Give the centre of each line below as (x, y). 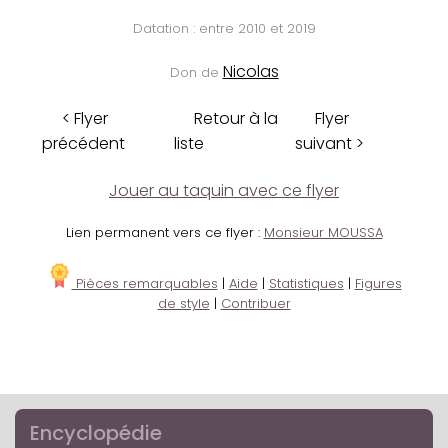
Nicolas (250, 72)
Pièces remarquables (144, 284)
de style (183, 304)
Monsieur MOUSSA (323, 233)
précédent (83, 144)
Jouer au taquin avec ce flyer (224, 191)
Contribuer (255, 304)
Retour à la (236, 119)
